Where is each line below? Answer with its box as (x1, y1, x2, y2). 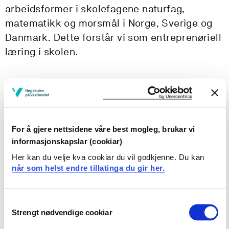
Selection (4, 210, 35, 218)
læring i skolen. (5, 45, 78, 58)
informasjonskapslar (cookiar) (12, 136, 123, 146)
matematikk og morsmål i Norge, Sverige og (5, 17, 213, 30)
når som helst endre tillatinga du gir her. (12, 163, 165, 172)
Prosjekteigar (5, 85, 73, 99)
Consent (4, 197, 32, 206)
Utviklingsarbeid (5, 143, 69, 153)
